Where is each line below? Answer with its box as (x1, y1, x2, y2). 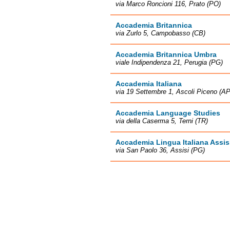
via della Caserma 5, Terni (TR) (116, 117, 208, 125)
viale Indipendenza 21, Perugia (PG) (116, 59, 223, 66)
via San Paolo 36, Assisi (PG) (116, 146, 205, 154)
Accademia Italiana (116, 80, 182, 88)
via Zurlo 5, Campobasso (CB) (116, 29, 205, 37)
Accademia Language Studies (116, 109, 220, 117)
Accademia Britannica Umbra (116, 50, 217, 59)
